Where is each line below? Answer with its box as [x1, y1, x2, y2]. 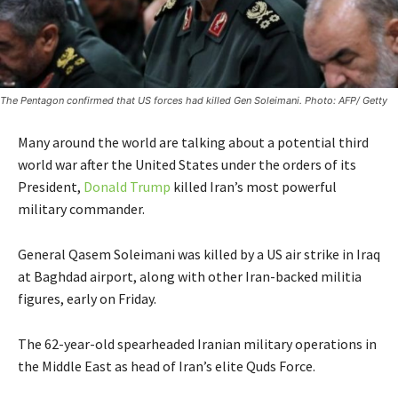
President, [18, 177, 84, 195]
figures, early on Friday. [18, 289, 156, 307]
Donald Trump [84, 177, 171, 195]
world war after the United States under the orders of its [18, 155, 356, 173]
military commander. [18, 199, 145, 218]
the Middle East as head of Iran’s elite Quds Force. [18, 356, 315, 375]
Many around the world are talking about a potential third [18, 132, 369, 151]
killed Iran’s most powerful [171, 177, 337, 195]
